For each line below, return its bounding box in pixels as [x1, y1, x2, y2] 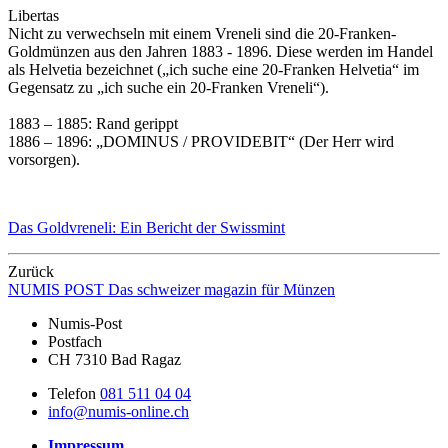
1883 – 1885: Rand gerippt [8, 115, 178, 133]
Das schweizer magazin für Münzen [108, 281, 335, 299]
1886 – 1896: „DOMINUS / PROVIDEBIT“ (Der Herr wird [8, 133, 394, 151]
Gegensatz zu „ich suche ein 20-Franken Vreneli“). [8, 79, 329, 97]
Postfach [48, 333, 102, 351]
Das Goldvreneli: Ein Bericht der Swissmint [8, 219, 285, 237]
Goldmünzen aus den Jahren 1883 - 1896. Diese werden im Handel [8, 43, 433, 61]
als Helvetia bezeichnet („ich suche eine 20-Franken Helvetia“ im [8, 61, 419, 79]
